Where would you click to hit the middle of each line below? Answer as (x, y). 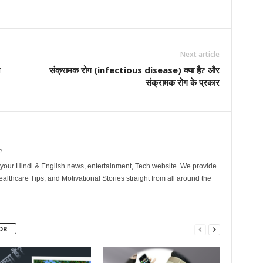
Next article (200, 55)
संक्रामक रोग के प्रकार (182, 82)
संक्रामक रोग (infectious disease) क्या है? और (134, 70)
